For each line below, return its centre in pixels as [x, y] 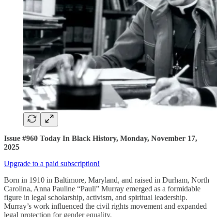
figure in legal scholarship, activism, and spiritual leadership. [96, 198]
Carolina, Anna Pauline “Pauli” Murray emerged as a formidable [102, 189]
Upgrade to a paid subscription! [52, 164]
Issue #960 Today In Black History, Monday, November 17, [101, 139]
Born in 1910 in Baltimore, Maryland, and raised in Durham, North [107, 180]
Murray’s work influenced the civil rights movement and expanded [105, 206]
